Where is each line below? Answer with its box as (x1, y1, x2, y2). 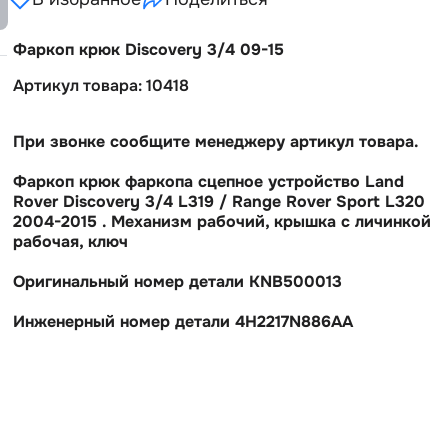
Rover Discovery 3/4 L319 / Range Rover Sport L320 (13, 191, 425, 212)
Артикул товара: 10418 (13, 75, 189, 96)
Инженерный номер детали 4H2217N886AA (13, 311, 353, 332)
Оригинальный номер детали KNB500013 (13, 271, 342, 292)
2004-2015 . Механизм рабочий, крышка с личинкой (13, 211, 431, 232)
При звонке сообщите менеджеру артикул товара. (13, 131, 419, 152)
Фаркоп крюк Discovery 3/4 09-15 (13, 39, 284, 60)
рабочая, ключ (13, 231, 128, 252)
